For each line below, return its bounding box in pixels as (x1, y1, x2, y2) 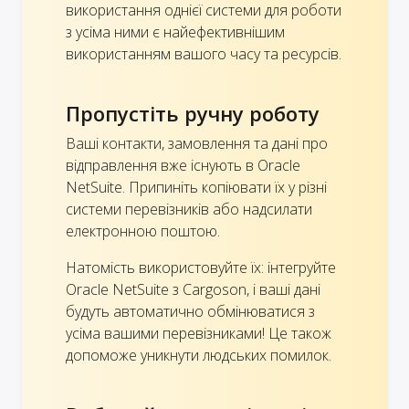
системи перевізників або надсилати (66, 198, 312, 219)
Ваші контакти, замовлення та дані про (66, 132, 328, 153)
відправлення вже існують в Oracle (66, 154, 300, 175)
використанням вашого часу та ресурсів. (66, 43, 341, 64)
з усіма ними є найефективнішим (66, 21, 285, 42)
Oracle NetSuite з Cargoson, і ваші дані (66, 278, 320, 299)
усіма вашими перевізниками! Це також (66, 322, 331, 343)
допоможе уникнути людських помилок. (66, 344, 331, 365)
